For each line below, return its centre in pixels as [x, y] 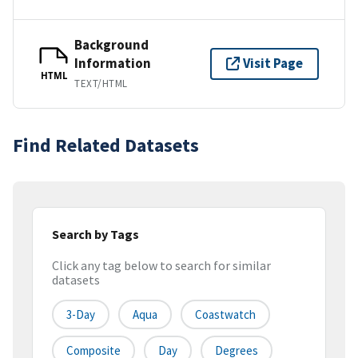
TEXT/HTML [101, 83]
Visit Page [273, 64]
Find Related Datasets [106, 145]
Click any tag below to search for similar [161, 266]
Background [111, 44]
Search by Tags [95, 234]
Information [113, 63]
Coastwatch [225, 315]
